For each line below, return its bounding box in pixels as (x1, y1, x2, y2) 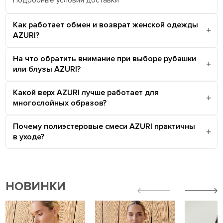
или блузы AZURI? (13, 64, 81, 74)
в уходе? (13, 131, 45, 142)
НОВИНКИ (5, 179, 66, 194)
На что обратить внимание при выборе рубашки (13, 53, 197, 64)
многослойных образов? (13, 98, 107, 108)
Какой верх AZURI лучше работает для (13, 87, 159, 98)
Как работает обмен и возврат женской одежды (13, 19, 199, 30)
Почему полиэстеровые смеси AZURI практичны (13, 121, 196, 131)
